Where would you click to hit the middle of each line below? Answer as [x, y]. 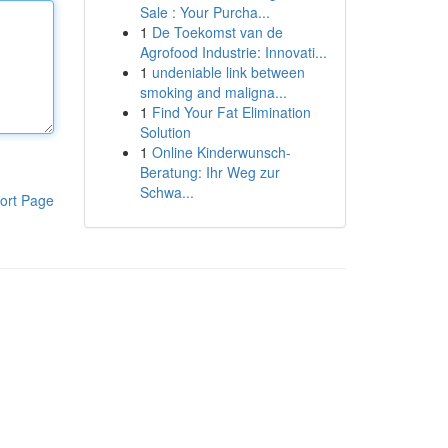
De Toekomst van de [217, 32]
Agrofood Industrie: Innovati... [233, 52]
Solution [165, 132]
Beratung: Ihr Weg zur [209, 172]
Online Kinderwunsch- [221, 152]
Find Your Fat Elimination [231, 112]
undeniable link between [228, 72]
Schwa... [166, 192]
